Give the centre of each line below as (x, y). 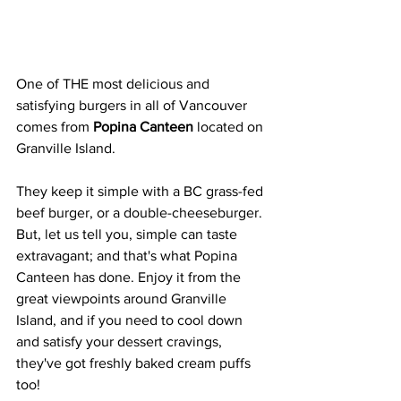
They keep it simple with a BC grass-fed (141, 191)
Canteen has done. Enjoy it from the (130, 277)
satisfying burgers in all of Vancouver (133, 105)
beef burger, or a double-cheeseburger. (141, 213)
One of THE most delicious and (115, 84)
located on (230, 127)
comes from (55, 127)
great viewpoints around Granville (123, 299)
